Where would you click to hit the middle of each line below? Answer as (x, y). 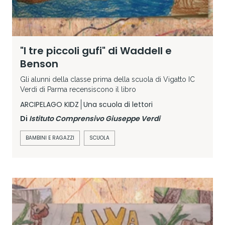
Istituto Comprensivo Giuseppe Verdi (95, 119)
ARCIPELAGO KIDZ (49, 105)
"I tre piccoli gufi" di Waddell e (96, 51)
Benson (39, 64)
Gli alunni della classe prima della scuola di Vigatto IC (107, 80)
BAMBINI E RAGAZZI (50, 138)
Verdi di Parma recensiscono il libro (78, 90)
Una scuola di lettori (118, 105)
